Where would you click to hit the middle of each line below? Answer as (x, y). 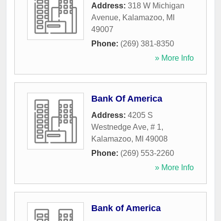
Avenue (105, 18)
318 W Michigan (156, 6)
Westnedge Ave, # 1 (126, 127)
